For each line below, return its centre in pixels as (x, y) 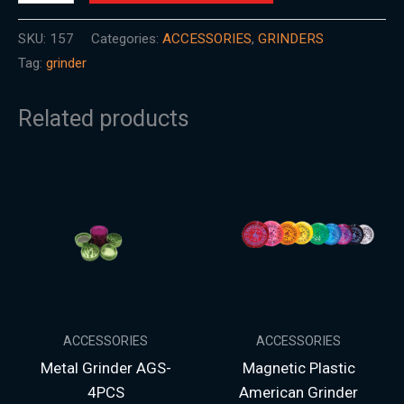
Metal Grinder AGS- (106, 368)
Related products (104, 118)
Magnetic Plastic (298, 368)
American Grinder (298, 393)
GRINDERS (291, 38)
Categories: (127, 38)
